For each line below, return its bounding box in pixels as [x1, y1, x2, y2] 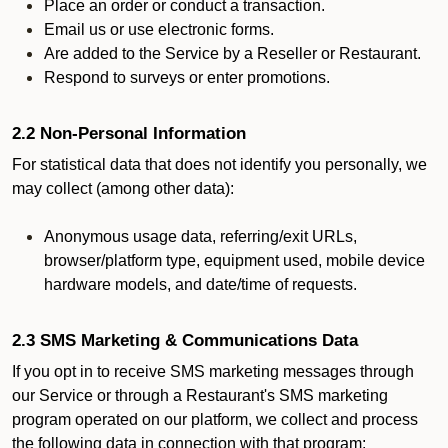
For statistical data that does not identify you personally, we [12, 156, 427, 173]
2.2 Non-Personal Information [12, 123, 246, 143]
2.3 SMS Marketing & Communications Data [12, 330, 363, 350]
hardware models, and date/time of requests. [44, 276, 357, 293]
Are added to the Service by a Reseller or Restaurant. [44, 45, 421, 62]
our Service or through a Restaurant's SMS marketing [12, 387, 388, 404]
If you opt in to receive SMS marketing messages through [12, 363, 414, 380]
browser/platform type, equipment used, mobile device [44, 252, 425, 269]
